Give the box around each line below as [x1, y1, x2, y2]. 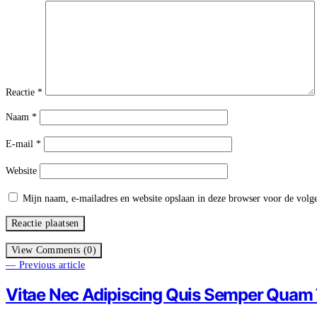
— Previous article [6, 259, 86, 270]
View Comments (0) [11, 244, 96, 255]
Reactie [6, 86, 38, 98]
